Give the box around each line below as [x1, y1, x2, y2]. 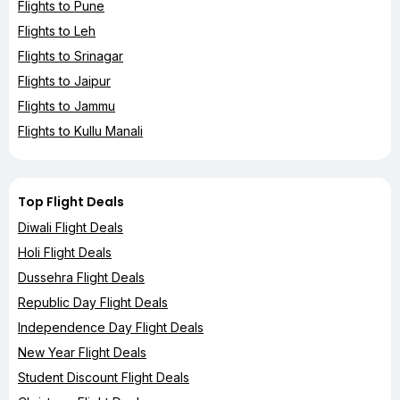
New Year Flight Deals [18, 344, 146, 360]
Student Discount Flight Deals [18, 369, 189, 385]
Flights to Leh [18, 22, 96, 38]
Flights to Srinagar [18, 47, 123, 63]
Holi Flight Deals [18, 244, 112, 260]
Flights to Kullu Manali [18, 122, 143, 138]
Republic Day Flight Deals [18, 294, 168, 310]
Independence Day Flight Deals [18, 319, 204, 335]
